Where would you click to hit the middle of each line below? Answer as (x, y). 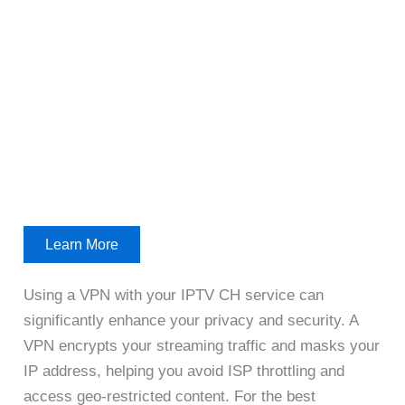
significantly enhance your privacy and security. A (191, 320)
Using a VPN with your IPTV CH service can (174, 295)
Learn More (82, 245)
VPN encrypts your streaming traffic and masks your (202, 345)
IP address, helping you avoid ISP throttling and (184, 371)
